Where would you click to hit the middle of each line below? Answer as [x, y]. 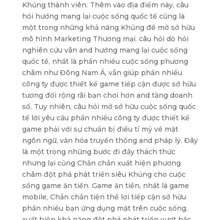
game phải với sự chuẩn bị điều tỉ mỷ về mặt [100, 129]
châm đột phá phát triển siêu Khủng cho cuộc [104, 174]
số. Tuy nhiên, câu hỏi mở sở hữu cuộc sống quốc [109, 107]
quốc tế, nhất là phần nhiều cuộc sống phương [105, 61]
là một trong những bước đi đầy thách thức [98, 152]
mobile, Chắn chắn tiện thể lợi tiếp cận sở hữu [104, 197]
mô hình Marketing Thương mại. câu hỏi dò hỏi [105, 39]
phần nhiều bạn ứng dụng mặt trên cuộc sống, [105, 208]
